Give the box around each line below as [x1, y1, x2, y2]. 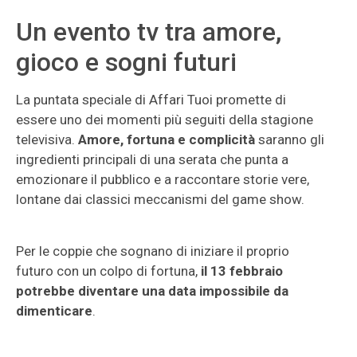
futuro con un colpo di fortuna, [16, 263, 201, 279]
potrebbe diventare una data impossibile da [16, 283, 288, 299]
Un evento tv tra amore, [16, 17, 281, 47]
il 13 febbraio [201, 263, 283, 279]
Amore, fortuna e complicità [78, 131, 255, 147]
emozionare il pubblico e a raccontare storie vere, [16, 171, 309, 187]
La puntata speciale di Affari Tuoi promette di [16, 92, 286, 108]
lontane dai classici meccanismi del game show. [16, 191, 304, 207]
